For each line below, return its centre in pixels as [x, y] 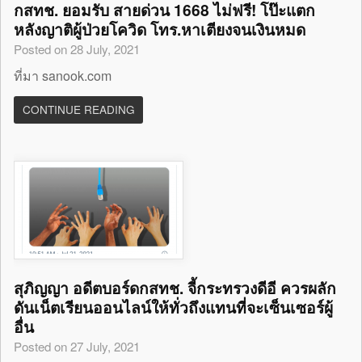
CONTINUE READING [78, 109]
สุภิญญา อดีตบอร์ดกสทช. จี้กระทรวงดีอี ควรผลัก [175, 287]
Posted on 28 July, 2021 [77, 49]
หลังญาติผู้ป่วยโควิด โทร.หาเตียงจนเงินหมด [160, 29]
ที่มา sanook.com [63, 75]
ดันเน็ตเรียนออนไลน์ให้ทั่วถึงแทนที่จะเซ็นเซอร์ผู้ [174, 307]
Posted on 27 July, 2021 [77, 346]
